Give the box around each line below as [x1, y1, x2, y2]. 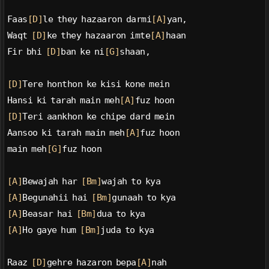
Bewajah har [22, 176, 82, 187]
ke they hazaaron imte [46, 30, 151, 41]
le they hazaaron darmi [43, 14, 152, 25]
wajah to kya [101, 176, 161, 187]
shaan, [119, 46, 151, 58]
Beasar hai [22, 208, 76, 220]
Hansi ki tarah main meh [7, 95, 120, 106]
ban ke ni [61, 46, 104, 58]
